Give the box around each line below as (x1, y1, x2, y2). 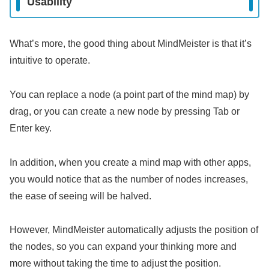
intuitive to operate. (10, 55, 90, 66)
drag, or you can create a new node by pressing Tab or (10, 106, 240, 116)
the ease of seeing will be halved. (10, 190, 151, 201)
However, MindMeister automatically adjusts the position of (10, 225, 258, 235)
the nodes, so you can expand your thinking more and (10, 241, 237, 252)
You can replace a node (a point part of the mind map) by (10, 89, 249, 100)
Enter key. (10, 122, 52, 133)
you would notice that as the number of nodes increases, (10, 174, 248, 184)
